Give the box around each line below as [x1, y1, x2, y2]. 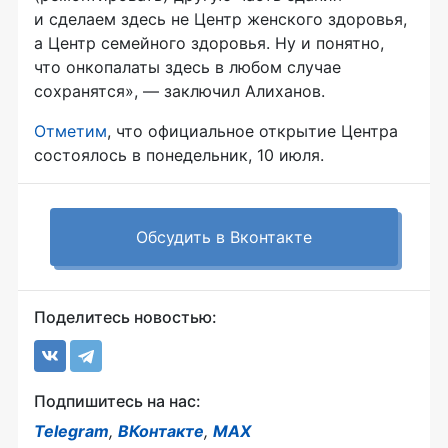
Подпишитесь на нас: [34, 391, 201, 412]
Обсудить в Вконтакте [136, 227, 312, 248]
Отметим [34, 121, 107, 142]
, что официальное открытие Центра [107, 121, 398, 142]
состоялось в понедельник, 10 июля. [34, 145, 324, 166]
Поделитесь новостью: [34, 307, 217, 328]
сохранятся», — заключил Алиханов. [34, 81, 325, 102]
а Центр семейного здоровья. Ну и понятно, [34, 33, 384, 54]
